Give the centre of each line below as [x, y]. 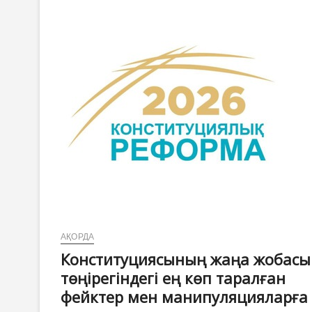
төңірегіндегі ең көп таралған [173, 278]
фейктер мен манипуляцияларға [184, 296]
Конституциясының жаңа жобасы [186, 259]
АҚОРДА [78, 236]
